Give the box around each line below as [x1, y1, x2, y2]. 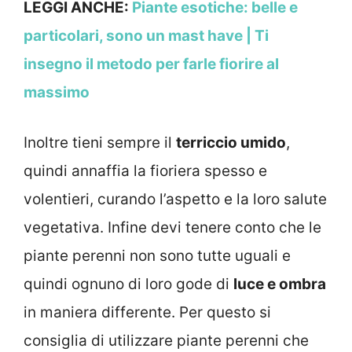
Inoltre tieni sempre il [24, 134, 176, 152]
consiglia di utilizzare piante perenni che [24, 332, 309, 350]
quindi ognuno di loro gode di [24, 275, 233, 294]
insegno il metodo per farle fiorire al [24, 54, 279, 73]
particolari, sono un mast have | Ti [24, 26, 269, 45]
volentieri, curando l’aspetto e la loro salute [24, 190, 327, 209]
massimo [24, 82, 90, 101]
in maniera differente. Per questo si [24, 303, 271, 322]
